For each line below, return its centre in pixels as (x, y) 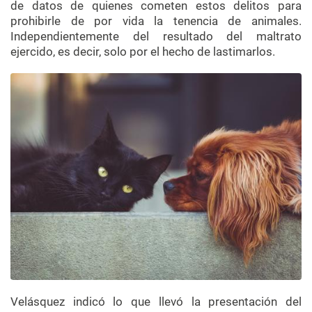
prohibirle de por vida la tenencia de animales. (156, 21)
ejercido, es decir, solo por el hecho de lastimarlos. (143, 52)
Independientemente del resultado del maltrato (156, 37)
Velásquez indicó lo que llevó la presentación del (156, 301)
